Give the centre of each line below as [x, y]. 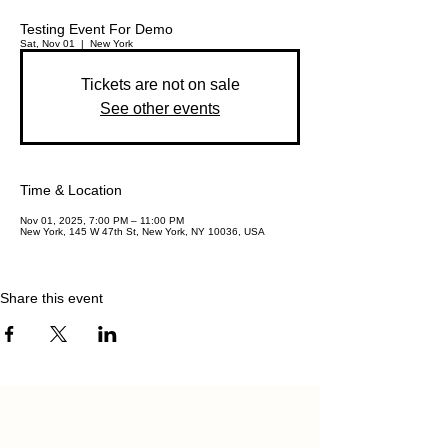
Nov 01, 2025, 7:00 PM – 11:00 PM [102, 221]
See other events [160, 109]
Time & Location [71, 190]
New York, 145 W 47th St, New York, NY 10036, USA [142, 232]
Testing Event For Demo [96, 29]
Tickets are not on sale [160, 85]
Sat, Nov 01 [47, 44]
